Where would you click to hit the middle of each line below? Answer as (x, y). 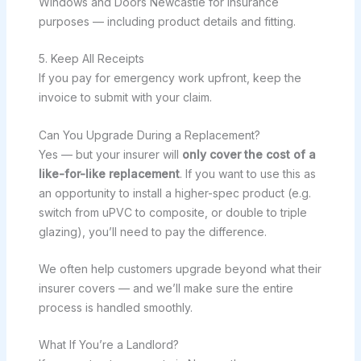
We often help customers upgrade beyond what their (180, 269)
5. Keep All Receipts (91, 59)
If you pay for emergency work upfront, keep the (170, 78)
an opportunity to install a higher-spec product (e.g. (174, 193)
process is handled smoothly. (115, 308)
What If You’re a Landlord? (108, 345)
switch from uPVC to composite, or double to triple (172, 212)
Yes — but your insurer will (110, 154)
